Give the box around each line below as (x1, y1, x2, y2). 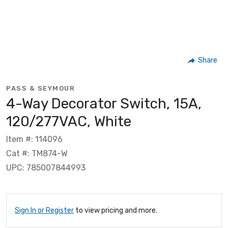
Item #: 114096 (6, 134, 63, 144)
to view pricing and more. (74, 206, 157, 215)
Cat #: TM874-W (6, 148, 68, 158)
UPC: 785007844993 (6, 162, 85, 173)
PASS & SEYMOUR (6, 84, 75, 92)
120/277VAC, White (6, 112, 131, 130)
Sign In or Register (15, 206, 74, 215)
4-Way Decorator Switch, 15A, (6, 95, 202, 112)
